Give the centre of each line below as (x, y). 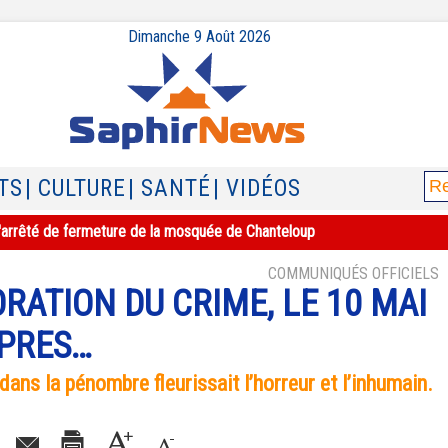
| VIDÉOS (257, 188)
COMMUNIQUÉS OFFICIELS (353, 273)
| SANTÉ (169, 188)
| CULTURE (75, 188)
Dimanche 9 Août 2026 (199, 36)
